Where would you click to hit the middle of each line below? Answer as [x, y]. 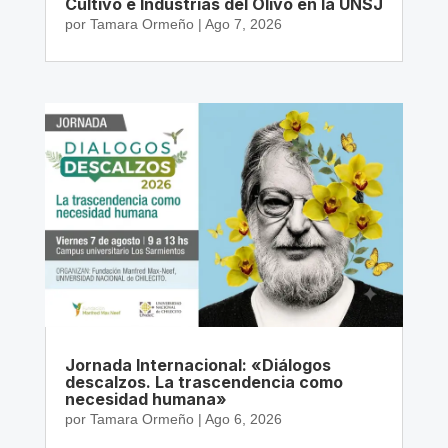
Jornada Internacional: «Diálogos [197, 364]
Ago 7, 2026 [243, 24]
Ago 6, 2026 [243, 418]
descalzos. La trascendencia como [203, 381]
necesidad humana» [145, 398]
